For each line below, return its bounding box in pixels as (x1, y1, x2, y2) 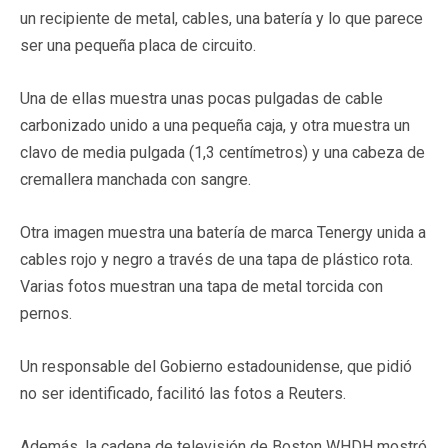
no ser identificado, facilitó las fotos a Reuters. (20, 383, 346, 403)
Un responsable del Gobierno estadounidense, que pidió (20, 356, 412, 376)
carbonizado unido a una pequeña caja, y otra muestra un (20, 115, 410, 135)
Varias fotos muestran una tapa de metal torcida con (20, 276, 383, 296)
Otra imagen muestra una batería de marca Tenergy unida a (20, 222, 426, 242)
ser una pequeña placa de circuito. (20, 35, 256, 55)
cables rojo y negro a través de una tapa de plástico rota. (20, 249, 413, 269)
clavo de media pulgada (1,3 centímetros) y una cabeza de (20, 142, 425, 162)
